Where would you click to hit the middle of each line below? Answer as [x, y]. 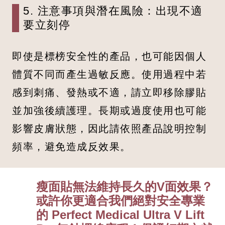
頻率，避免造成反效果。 [72, 146]
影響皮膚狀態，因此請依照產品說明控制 [109, 128]
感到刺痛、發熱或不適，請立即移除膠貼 [109, 92]
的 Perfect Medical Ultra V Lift [120, 214]
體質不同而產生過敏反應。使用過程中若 [109, 74]
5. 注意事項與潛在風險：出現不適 [113, 11]
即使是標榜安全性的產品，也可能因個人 [109, 56]
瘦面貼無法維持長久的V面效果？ [125, 186]
